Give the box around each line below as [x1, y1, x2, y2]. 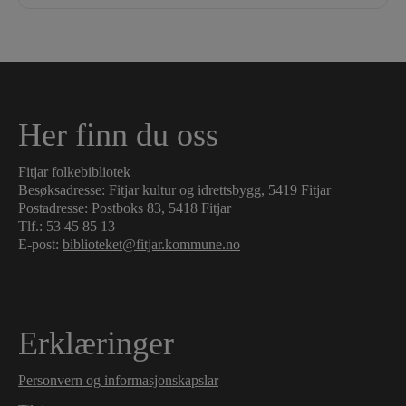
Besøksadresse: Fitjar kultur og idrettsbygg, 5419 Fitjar [18, 182, 331, 198]
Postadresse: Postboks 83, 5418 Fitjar [18, 200, 231, 217]
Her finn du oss [18, 117, 218, 154]
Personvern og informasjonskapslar [18, 372, 218, 389]
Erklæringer [18, 325, 174, 362]
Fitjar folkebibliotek [18, 164, 130, 180]
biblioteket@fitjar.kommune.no [63, 237, 240, 253]
